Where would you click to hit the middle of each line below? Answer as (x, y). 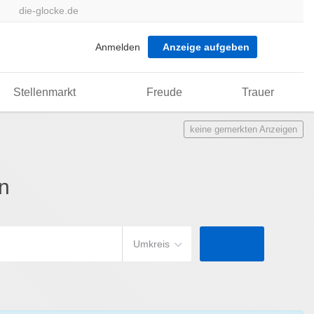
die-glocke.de (48, 11)
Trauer (258, 92)
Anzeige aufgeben (206, 47)
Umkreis (151, 244)
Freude (164, 92)
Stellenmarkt (44, 92)
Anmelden (118, 47)
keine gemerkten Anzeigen (244, 129)
